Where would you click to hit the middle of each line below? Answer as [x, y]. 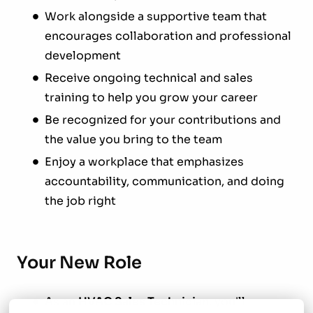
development [83, 55]
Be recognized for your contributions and [163, 119]
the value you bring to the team [133, 139]
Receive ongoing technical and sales [149, 78]
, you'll [227, 301]
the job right [80, 201]
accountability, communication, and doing [165, 181]
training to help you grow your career [151, 97]
